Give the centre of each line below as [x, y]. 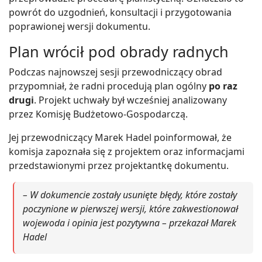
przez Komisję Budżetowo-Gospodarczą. [98, 114]
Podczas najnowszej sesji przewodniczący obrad [116, 72]
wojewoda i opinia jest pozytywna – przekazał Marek [130, 223]
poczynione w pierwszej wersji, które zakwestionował [130, 208]
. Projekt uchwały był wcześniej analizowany [130, 100]
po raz [223, 86]
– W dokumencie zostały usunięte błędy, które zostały [130, 194]
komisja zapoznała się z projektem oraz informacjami [127, 151]
